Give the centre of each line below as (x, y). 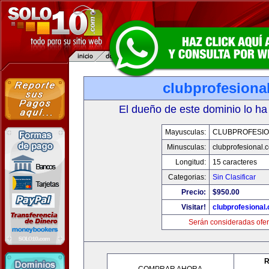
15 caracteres (235, 162)
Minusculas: (186, 147)
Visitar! (194, 207)
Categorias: (187, 177)
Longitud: (191, 162)
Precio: (194, 192)
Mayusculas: (186, 132)
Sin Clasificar (234, 177)
